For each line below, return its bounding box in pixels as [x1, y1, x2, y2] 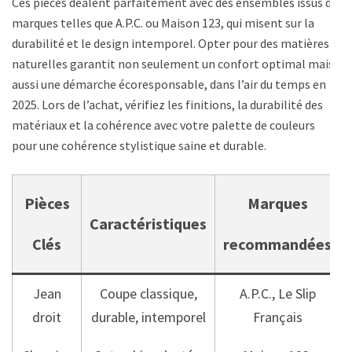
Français [252, 307, 302, 326]
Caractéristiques [90, 213, 207, 233]
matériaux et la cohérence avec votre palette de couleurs [12, 116, 315, 133]
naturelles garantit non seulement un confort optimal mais [12, 55, 334, 71]
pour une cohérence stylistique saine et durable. [12, 137, 266, 153]
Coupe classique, [99, 284, 197, 302]
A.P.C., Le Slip [239, 284, 316, 302]
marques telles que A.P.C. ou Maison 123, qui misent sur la [12, 14, 314, 31]
